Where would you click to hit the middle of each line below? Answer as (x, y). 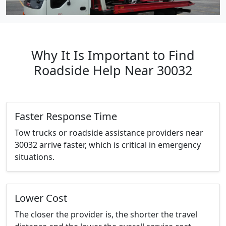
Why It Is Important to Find (113, 55)
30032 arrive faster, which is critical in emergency (108, 145)
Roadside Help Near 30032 (113, 70)
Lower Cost (41, 198)
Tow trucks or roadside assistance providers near (109, 133)
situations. (35, 157)
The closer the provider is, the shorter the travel (106, 215)
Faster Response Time (66, 117)
